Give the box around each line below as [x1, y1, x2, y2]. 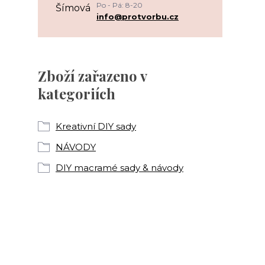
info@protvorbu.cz [96, 12, 179, 21]
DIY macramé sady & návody [56, 162, 183, 173]
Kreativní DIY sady [56, 121, 136, 132]
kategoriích [38, 84, 115, 103]
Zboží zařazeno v [38, 66, 147, 85]
